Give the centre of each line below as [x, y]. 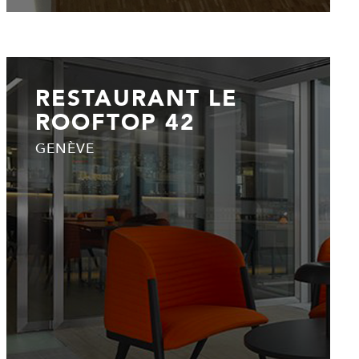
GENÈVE [65, 149]
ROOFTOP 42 [115, 122]
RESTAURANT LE [136, 98]
